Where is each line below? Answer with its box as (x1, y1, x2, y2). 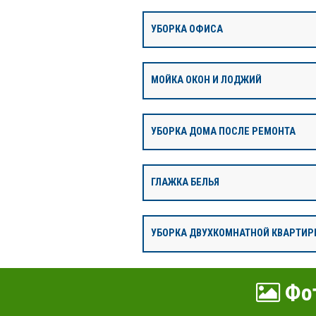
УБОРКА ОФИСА (151, 23, 223, 35)
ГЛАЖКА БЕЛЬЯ (151, 176, 219, 189)
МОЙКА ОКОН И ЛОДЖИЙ (151, 74, 262, 87)
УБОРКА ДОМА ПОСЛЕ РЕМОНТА (151, 125, 296, 138)
